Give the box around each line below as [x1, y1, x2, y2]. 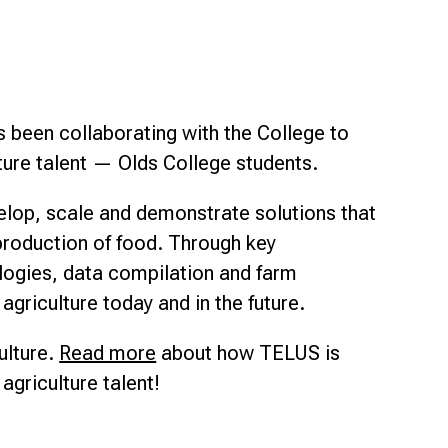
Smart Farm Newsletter [106, 2, 293, 30]
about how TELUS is [161, 341, 341, 366]
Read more [59, 341, 157, 366]
